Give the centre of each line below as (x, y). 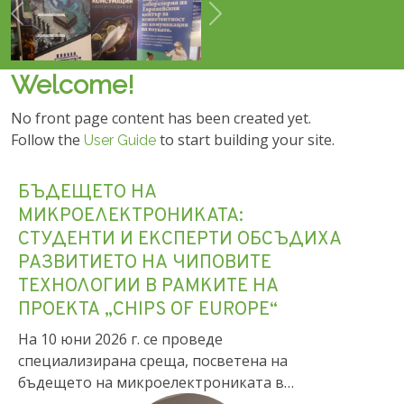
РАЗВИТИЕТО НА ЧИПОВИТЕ (145, 275)
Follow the (47, 152)
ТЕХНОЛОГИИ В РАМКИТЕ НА (148, 299)
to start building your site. (245, 152)
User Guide (120, 152)
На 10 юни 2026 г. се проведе (120, 351)
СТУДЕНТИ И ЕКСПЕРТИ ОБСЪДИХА (180, 252)
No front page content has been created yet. (161, 130)
